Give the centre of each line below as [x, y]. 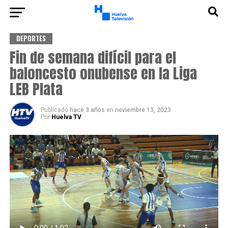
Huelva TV [66, 117]
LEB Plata [36, 89]
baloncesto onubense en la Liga [103, 73]
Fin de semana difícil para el [93, 57]
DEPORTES [31, 38]
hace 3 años [88, 110]
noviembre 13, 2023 [143, 110]
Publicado [54, 110]
